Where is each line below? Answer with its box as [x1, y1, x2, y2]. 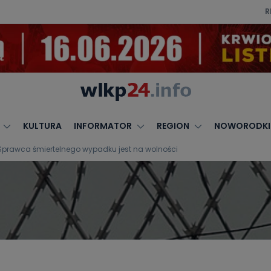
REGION [156, 120, 189, 132]
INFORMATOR [73, 120, 132, 132]
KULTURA [22, 120, 62, 132]
